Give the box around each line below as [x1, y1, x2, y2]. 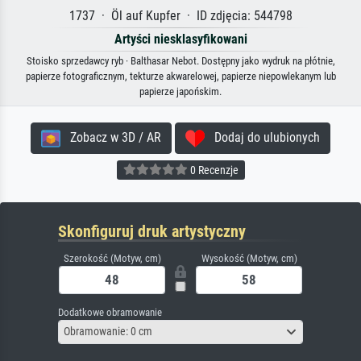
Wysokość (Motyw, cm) [201, 251, 297, 264]
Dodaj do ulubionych [205, 129, 320, 145]
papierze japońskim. [139, 85, 222, 98]
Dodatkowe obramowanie [58, 305, 162, 318]
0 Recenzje [187, 163, 239, 176]
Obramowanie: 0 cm [64, 325, 152, 338]
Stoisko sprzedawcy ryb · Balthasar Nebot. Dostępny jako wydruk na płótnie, [26, 54, 335, 67]
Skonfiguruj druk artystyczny [58, 221, 246, 241]
